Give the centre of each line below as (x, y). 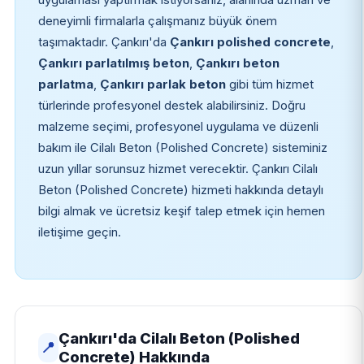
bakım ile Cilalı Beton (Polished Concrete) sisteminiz (182, 147)
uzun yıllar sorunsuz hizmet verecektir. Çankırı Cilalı (178, 169)
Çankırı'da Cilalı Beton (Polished (180, 338)
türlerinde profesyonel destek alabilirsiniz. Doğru (171, 105)
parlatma (65, 84)
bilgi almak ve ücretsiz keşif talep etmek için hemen (181, 211)
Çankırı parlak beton (162, 84)
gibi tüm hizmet (269, 84)
